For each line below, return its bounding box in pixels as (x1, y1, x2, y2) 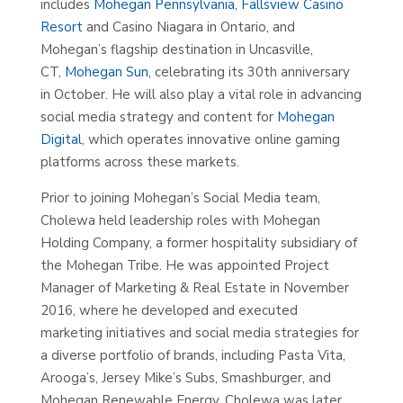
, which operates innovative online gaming (81, 130, 340, 148)
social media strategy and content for (40, 108, 277, 126)
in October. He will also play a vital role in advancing (40, 85, 362, 103)
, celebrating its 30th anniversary (148, 63, 350, 81)
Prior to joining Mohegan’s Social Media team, (40, 189, 320, 207)
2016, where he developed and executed (40, 301, 298, 319)
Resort (40, 18, 83, 36)
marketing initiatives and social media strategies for (40, 324, 359, 342)
